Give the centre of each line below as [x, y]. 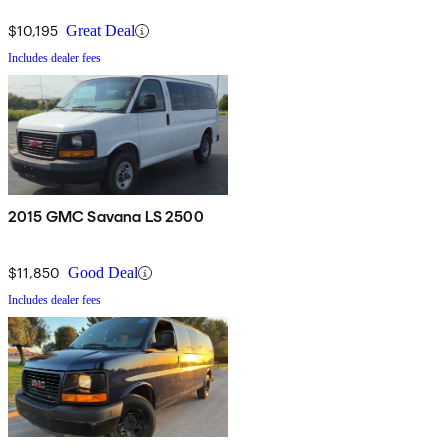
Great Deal [100, 31]
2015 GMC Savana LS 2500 [106, 217]
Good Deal [103, 273]
